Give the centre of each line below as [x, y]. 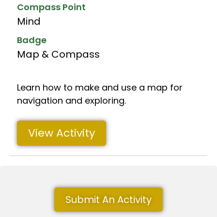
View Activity [62, 133]
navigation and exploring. [71, 100]
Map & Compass [58, 54]
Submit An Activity [108, 199]
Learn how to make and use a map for [100, 87]
